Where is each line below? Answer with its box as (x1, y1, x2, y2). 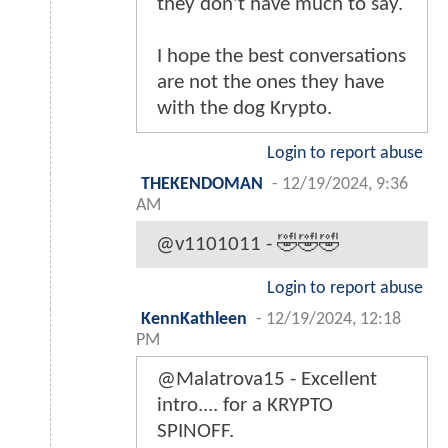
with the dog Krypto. (157, 97, 332, 119)
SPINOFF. (157, 420, 234, 442)
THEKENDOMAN (141, 175, 263, 193)
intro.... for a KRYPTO (157, 394, 333, 416)
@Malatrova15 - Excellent (157, 368, 377, 390)
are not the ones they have (157, 71, 384, 93)
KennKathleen (141, 310, 247, 328)
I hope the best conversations (157, 45, 406, 67)
